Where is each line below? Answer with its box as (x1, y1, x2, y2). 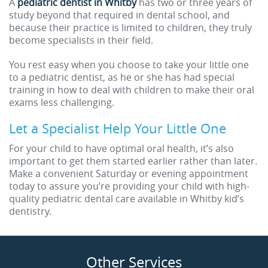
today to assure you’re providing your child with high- (9, 179, 249, 193)
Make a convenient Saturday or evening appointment (9, 167, 248, 181)
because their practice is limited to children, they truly (9, 21, 252, 35)
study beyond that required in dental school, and (9, 8, 230, 22)
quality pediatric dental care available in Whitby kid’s (9, 192, 244, 206)
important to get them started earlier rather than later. (9, 154, 257, 168)
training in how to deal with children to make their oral (9, 83, 254, 97)
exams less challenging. (9, 96, 114, 109)
